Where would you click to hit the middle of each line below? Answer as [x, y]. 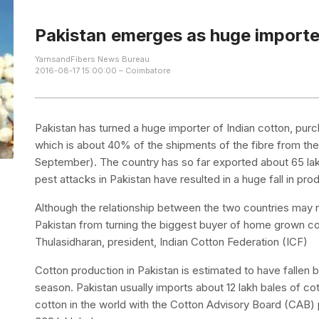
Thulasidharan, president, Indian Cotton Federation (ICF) [172, 241]
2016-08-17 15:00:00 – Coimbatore [103, 70]
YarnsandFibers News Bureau [93, 59]
